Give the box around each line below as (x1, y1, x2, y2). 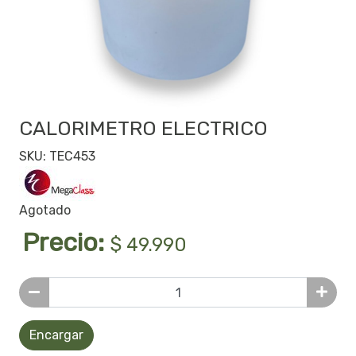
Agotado (19, 203, 71, 219)
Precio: (22, 227, 110, 258)
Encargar (29, 327, 83, 343)
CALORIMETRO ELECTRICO (19, 117, 268, 141)
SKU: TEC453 (19, 149, 95, 164)
